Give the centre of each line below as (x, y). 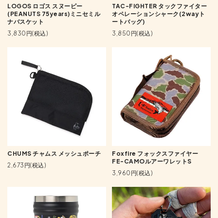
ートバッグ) (128, 21)
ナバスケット (26, 21)
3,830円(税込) (27, 33)
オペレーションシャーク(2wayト (159, 14)
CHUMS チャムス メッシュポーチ (54, 153)
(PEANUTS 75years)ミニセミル (54, 14)
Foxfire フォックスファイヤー (155, 153)
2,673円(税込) (27, 165)
